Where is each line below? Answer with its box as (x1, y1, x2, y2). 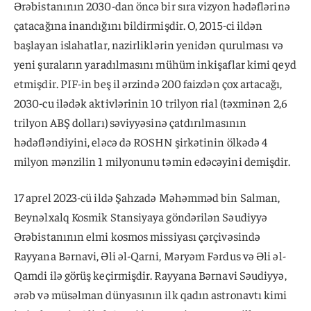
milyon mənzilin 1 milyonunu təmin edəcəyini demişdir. (14, 153, 291, 169)
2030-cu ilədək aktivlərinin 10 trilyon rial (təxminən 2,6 (14, 95, 287, 111)
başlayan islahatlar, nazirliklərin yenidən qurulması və (14, 37, 283, 53)
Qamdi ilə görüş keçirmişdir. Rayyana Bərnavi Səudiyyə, (14, 267, 287, 283)
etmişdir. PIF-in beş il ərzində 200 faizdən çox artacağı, (14, 76, 282, 92)
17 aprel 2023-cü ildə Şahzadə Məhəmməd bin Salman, (14, 190, 280, 205)
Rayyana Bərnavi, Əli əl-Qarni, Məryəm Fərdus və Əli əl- (14, 248, 286, 264)
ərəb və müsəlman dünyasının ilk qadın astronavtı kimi (14, 287, 287, 303)
